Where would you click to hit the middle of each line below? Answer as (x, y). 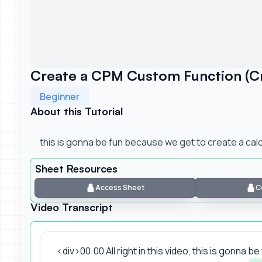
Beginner (60, 96)
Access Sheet (120, 187)
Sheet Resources (76, 168)
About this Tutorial (77, 111)
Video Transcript (72, 207)
